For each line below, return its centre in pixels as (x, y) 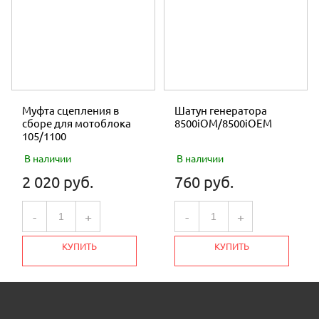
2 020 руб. (58, 182)
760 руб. (204, 182)
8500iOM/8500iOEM (223, 123)
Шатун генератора (221, 110)
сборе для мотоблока (77, 123)
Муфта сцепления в (70, 110)
